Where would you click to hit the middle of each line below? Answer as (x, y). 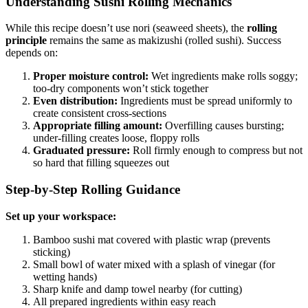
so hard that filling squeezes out (101, 163)
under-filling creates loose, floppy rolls (116, 138)
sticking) (52, 252)
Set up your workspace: (61, 216)
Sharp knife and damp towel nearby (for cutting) (137, 289)
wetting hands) (65, 276)
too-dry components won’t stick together (121, 89)
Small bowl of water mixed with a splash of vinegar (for (154, 264)
